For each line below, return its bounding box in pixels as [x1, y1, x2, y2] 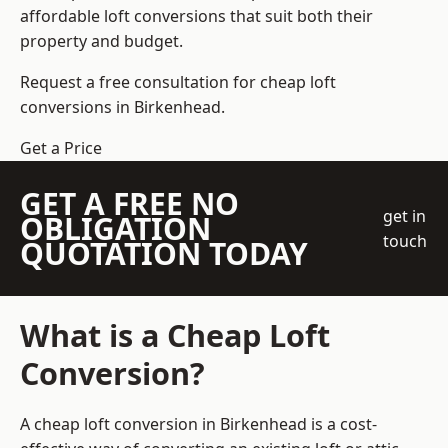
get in [383, 204, 427, 227]
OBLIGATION [20, 208, 211, 250]
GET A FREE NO [20, 183, 239, 225]
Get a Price [20, 137, 102, 160]
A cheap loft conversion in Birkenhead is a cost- [20, 413, 377, 436]
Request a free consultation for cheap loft [20, 71, 336, 94]
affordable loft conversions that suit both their [20, 5, 373, 28]
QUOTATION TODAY [20, 233, 308, 275]
